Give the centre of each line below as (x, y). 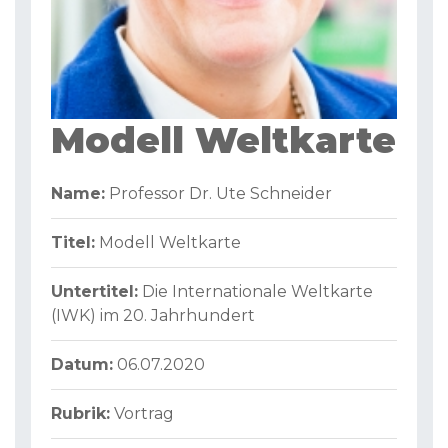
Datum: (82, 365)
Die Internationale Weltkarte (255, 292)
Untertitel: (94, 292)
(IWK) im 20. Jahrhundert (153, 316)
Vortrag (144, 414)
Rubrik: (80, 414)
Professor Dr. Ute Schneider (220, 194)
